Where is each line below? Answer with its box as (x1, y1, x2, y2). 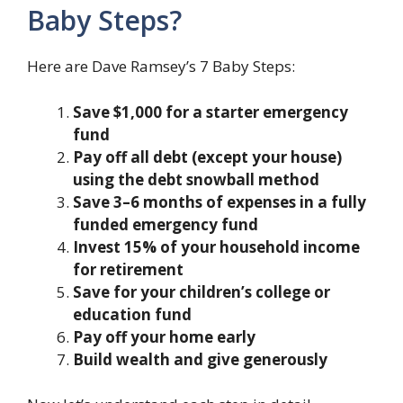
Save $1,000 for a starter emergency (73, 101, 348, 122)
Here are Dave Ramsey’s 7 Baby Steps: (27, 56, 295, 77)
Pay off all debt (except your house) (73, 146, 342, 167)
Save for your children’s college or (73, 281, 330, 302)
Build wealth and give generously (73, 348, 327, 370)
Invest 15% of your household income (73, 236, 360, 257)
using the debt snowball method (73, 168, 319, 190)
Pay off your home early (73, 326, 255, 347)
